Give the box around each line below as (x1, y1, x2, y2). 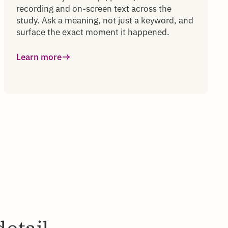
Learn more (16, 51, 62, 63)
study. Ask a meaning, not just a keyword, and (16, 14, 193, 26)
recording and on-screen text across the (16, 3, 172, 14)
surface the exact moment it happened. (16, 26, 169, 38)
